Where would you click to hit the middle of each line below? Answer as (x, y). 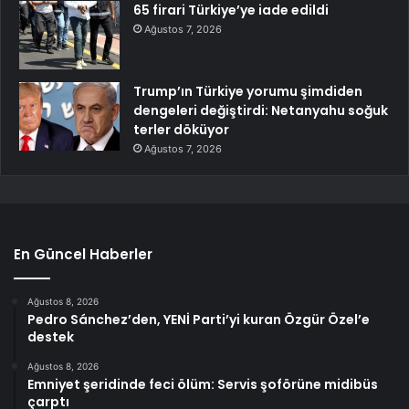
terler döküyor (181, 129)
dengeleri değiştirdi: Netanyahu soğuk (261, 110)
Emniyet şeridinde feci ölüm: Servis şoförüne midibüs (203, 384)
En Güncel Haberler (83, 254)
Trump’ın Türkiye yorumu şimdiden (248, 91)
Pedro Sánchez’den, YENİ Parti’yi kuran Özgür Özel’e (199, 319)
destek (51, 336)
